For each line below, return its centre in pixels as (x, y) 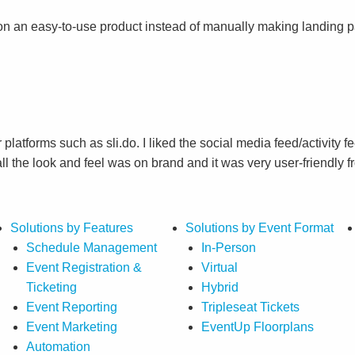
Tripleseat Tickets (251, 307)
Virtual (220, 267)
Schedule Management (92, 247)
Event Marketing (72, 326)
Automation (59, 346)
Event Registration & (84, 267)
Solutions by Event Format (260, 227)
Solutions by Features (72, 227)
